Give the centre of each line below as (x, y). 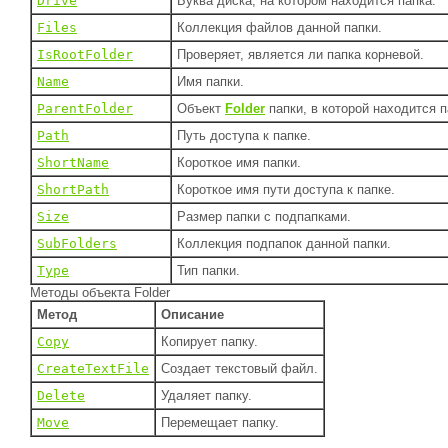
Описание (192, 314)
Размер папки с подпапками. (264, 216)
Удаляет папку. (206, 395)
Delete (61, 395)
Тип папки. (208, 270)
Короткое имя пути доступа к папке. (286, 189)
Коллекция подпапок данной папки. (284, 243)
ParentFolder (85, 108)
